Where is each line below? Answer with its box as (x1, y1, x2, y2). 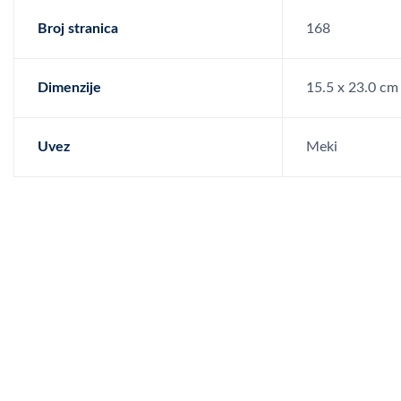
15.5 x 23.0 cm (306, 81, 398, 95)
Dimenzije (38, 81, 101, 95)
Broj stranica (38, 21, 118, 36)
